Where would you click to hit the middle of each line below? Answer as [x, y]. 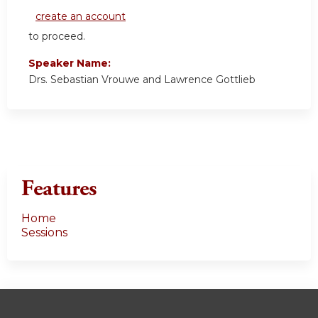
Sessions [44, 233]
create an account [81, 17]
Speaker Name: [71, 64]
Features [59, 189]
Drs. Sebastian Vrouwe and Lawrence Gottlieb [142, 80]
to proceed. [57, 37]
